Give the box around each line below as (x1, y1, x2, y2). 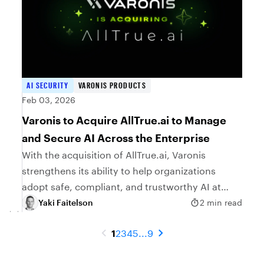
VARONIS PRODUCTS (78, 80, 147, 90)
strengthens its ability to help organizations (22, 164, 216, 176)
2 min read (199, 197, 242, 208)
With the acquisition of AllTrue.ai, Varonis (22, 148, 206, 160)
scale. (22, 196, 48, 208)
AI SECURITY (27, 80, 69, 90)
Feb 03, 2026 (22, 94, 76, 105)
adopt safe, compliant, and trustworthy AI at (22, 180, 222, 192)
